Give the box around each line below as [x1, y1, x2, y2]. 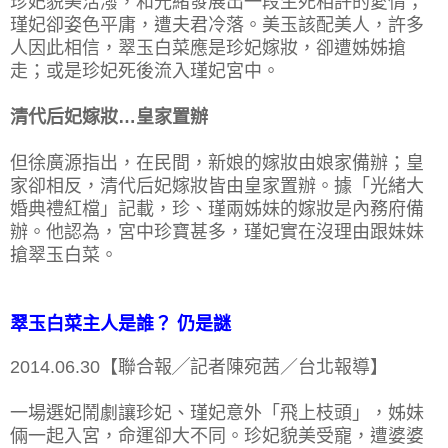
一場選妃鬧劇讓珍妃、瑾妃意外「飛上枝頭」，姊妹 [10, 402, 424, 423]
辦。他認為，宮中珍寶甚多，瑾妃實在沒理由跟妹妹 [10, 221, 424, 242]
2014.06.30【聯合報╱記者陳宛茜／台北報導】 [10, 356, 388, 377]
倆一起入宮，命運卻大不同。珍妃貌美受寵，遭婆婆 [10, 425, 424, 446]
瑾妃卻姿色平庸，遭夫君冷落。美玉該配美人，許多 [10, 14, 424, 35]
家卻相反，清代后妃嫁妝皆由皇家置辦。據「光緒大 [10, 175, 424, 196]
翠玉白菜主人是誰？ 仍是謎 [10, 313, 231, 334]
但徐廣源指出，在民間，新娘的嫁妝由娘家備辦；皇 [10, 152, 424, 173]
